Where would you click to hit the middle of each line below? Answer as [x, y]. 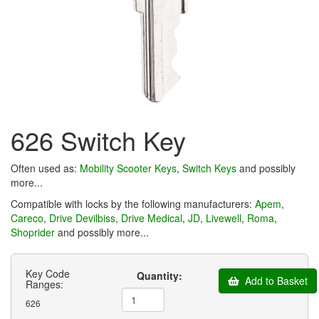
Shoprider [33, 232]
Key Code [48, 273]
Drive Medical [152, 218]
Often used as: [45, 168]
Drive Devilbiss [82, 218]
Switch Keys [209, 168]
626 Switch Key [98, 140]
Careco [27, 218]
